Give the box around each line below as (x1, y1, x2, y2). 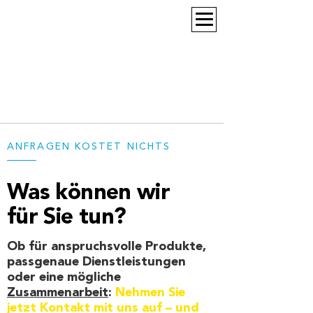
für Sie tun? (7, 199, 126, 235)
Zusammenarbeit (7, 282, 108, 303)
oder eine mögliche (7, 267, 121, 287)
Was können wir (7, 175, 170, 210)
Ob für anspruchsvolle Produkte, (7, 236, 206, 256)
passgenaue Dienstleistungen (7, 252, 186, 272)
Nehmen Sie (115, 282, 185, 303)
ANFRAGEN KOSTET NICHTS (7, 139, 171, 154)
